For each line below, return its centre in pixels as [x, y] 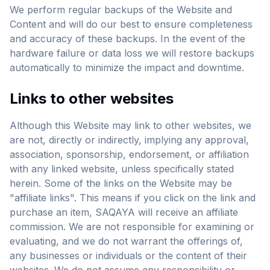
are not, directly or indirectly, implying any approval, [129, 140]
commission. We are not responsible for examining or [132, 227]
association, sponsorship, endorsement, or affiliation [129, 154]
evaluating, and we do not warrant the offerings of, [126, 241]
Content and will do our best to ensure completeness [131, 24]
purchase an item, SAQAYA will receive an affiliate [124, 212]
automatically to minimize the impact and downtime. [127, 67]
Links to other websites [92, 99]
